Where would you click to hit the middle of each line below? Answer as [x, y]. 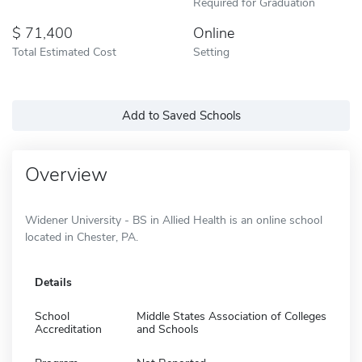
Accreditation [68, 329]
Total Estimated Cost [64, 51]
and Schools [168, 329]
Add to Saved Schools [181, 115]
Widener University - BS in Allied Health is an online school [174, 220]
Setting [211, 51]
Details [53, 282]
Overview [66, 174]
